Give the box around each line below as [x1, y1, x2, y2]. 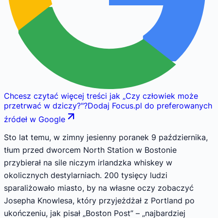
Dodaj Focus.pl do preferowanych [88, 101, 212, 111]
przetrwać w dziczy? [4, 101, 81, 111]
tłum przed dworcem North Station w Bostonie [4, 145, 177, 155]
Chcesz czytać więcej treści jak [4, 91, 120, 101]
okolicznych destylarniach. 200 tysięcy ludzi [4, 170, 167, 180]
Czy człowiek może [126, 91, 198, 101]
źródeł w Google [4, 114, 65, 125]
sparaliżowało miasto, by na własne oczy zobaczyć [4, 182, 194, 193]
